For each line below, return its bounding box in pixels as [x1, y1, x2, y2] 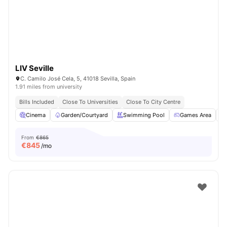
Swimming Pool [123, 111, 165, 119]
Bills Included [19, 98, 54, 105]
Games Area [180, 111, 211, 119]
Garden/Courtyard [61, 111, 108, 119]
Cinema [26, 111, 46, 119]
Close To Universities [62, 98, 118, 105]
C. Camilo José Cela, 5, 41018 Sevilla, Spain [20, 75, 135, 82]
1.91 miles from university [15, 83, 82, 90]
